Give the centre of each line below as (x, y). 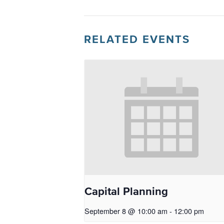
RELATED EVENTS (137, 40)
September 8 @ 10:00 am (126, 211)
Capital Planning (126, 192)
